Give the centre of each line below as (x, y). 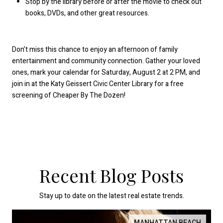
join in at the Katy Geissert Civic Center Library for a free (98, 84)
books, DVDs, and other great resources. (87, 13)
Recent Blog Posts (111, 175)
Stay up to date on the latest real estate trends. (111, 196)
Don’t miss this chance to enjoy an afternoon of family (95, 49)
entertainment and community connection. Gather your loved (106, 61)
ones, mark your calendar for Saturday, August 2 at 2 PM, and (106, 72)
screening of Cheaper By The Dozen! (69, 95)
